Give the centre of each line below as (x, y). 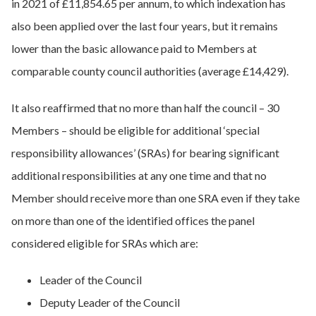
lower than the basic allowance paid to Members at (134, 48)
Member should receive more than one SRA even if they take (156, 198)
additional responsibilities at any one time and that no (139, 175)
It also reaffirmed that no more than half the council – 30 (145, 108)
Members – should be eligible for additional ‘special (135, 130)
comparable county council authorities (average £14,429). (150, 71)
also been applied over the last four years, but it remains (145, 26)
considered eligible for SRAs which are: (105, 243)
